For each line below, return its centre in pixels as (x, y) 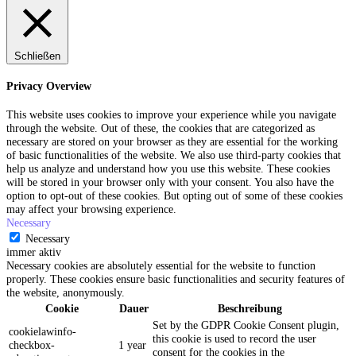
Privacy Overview (49, 86)
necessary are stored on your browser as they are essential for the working (172, 142)
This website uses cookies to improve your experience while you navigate (171, 115)
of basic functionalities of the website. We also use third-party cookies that (174, 155)
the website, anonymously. (66, 293)
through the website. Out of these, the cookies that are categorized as (161, 128)
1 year (132, 345)
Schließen (37, 56)
